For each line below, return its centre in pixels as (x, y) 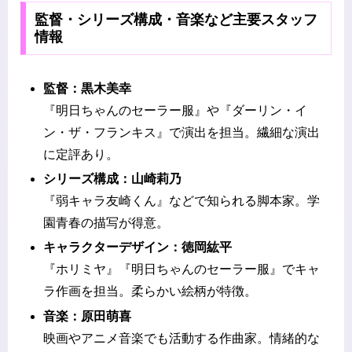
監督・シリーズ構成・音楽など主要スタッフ (176, 20)
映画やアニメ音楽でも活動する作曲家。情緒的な (182, 338)
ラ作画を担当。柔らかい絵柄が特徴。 (150, 291)
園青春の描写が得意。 (106, 223)
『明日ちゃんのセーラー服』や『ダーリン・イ (176, 111)
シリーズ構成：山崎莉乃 (113, 179)
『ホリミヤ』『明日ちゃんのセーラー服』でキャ (182, 269)
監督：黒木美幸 (88, 89)
